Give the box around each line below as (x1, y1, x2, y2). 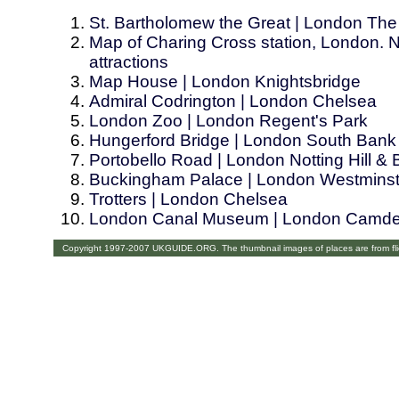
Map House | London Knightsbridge (89, 72, 361, 92)
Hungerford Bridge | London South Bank (89, 131, 396, 151)
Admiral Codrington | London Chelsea (89, 92, 377, 111)
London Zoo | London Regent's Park (89, 111, 368, 131)
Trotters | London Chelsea (89, 190, 288, 209)
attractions (89, 53, 168, 72)
